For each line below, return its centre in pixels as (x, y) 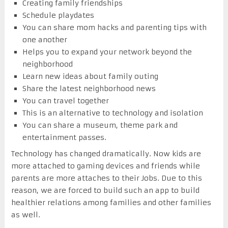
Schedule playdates (59, 15)
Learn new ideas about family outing (91, 76)
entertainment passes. (65, 137)
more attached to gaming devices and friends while (105, 166)
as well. (25, 215)
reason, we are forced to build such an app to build (105, 190)
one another (45, 39)
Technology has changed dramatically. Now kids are (106, 153)
